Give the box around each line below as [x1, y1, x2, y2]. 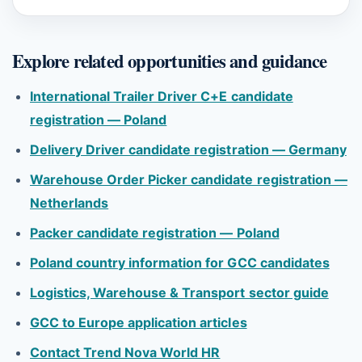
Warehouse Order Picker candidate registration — [30, 171, 347, 187]
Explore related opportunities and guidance [12, 48, 327, 74]
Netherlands [30, 195, 109, 211]
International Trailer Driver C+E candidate [30, 88, 293, 104]
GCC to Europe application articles [30, 314, 247, 330]
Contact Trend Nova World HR [30, 344, 221, 360]
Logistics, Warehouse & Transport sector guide [30, 284, 329, 301]
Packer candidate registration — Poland [30, 225, 280, 241]
